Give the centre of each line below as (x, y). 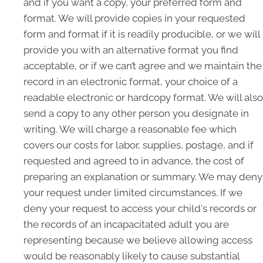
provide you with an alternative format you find (131, 50)
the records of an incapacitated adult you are (126, 224)
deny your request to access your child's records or (140, 208)
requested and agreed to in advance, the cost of (134, 161)
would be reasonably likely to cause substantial (131, 256)
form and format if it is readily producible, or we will (142, 34)
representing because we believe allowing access (138, 240)
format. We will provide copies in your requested (134, 18)
